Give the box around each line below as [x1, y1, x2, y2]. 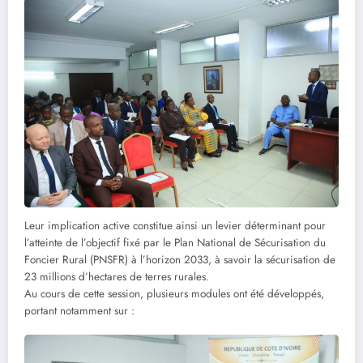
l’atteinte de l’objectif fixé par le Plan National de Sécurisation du [24, 234, 326, 250]
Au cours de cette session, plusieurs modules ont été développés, [24, 285, 324, 301]
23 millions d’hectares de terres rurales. [24, 268, 209, 284]
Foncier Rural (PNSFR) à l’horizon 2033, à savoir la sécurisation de [24, 251, 335, 267]
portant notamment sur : [24, 302, 135, 318]
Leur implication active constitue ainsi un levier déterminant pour [24, 217, 326, 233]
